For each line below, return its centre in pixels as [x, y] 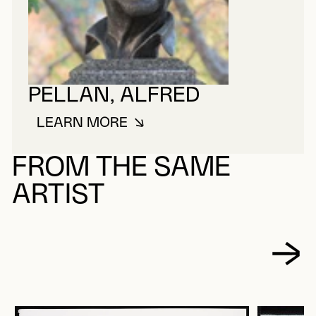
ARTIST [58, 195]
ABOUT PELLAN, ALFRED [174, 129]
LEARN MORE [82, 123]
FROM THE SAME [121, 167]
